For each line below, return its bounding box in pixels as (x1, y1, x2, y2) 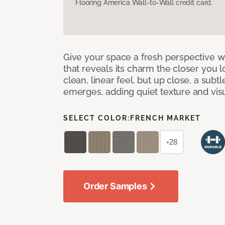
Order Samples (83, 180, 147, 191)
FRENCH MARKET (130, 114, 201, 122)
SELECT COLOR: (63, 114, 130, 122)
